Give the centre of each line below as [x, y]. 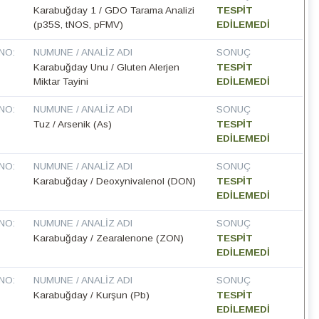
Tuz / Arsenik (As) [73, 125]
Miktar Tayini [61, 82]
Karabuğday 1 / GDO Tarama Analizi [114, 11]
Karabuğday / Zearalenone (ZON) [109, 239]
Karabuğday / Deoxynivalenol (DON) [115, 182]
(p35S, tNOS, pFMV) [79, 25]
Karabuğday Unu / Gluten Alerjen [107, 68]
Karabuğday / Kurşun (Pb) [92, 296]
